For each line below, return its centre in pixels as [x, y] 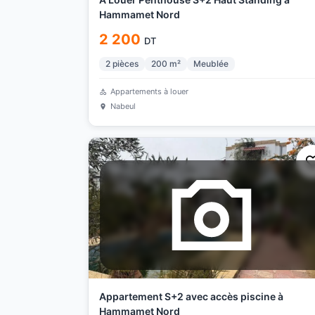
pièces [125, 64]
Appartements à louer [149, 91]
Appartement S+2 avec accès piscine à [188, 296]
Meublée [211, 64]
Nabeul [123, 106]
